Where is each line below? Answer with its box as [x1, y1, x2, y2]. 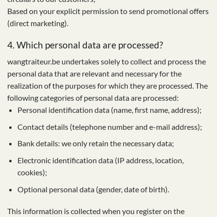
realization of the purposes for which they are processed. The [7, 81, 208, 91]
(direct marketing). [7, 18, 68, 28]
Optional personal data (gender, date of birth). [17, 184, 169, 194]
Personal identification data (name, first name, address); [17, 105, 201, 115]
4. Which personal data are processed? [7, 39, 163, 50]
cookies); [17, 168, 47, 177]
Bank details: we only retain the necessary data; [17, 139, 174, 148]
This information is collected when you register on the [7, 206, 185, 216]
